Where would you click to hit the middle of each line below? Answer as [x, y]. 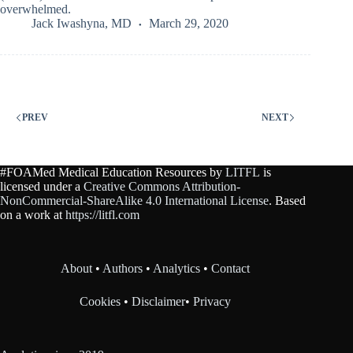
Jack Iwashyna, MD [82, 23]
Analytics [177, 269]
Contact [231, 269]
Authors [123, 269]
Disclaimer [159, 302]
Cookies [102, 302]
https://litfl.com [102, 215]
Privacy [212, 302]
